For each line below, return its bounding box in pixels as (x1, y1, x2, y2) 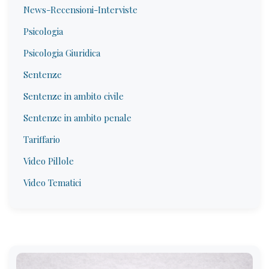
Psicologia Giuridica (23, 47, 100, 59)
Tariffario (23, 133, 60, 145)
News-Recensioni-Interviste (23, 4, 138, 16)
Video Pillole (23, 155, 74, 167)
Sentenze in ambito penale (23, 112, 131, 124)
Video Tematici (23, 177, 81, 189)
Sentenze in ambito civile (23, 90, 124, 102)
